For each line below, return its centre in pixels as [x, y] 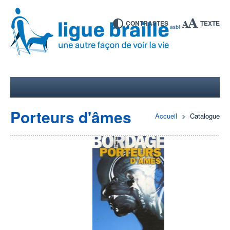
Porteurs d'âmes [71, 117]
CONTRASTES [147, 23]
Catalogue [205, 116]
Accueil [166, 116]
